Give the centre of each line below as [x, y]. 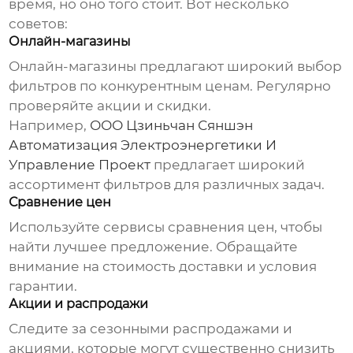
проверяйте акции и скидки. [110, 106]
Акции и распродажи [79, 304]
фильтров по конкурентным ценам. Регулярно [170, 86]
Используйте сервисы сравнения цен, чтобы [166, 227]
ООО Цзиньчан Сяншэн [172, 126]
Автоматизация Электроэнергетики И [143, 145]
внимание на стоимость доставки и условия [163, 267]
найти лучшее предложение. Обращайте [154, 247]
